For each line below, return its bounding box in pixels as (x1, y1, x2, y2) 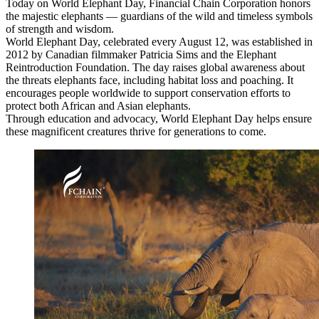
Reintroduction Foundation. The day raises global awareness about (6, 61, 305, 74)
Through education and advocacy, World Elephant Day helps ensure (6, 113, 312, 125)
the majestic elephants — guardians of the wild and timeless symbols (6, 10, 313, 23)
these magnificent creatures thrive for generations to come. (6, 125, 266, 138)
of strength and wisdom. (6, 23, 114, 36)
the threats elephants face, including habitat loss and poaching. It (6, 74, 293, 87)
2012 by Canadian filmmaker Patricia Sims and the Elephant (6, 48, 276, 61)
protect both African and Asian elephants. (6, 100, 191, 113)
